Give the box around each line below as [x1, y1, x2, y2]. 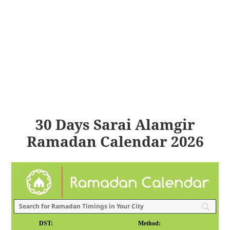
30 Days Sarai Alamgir [35, 114, 195, 135]
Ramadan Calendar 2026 [26, 131, 204, 151]
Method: [138, 219, 161, 227]
